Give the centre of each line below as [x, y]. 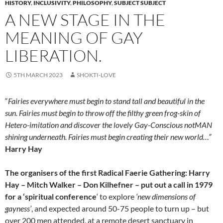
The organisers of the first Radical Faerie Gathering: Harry [108, 173]
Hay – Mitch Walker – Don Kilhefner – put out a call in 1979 [109, 185]
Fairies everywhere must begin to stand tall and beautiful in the [106, 101]
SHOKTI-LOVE [96, 75]
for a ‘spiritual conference [51, 197]
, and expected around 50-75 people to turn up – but [120, 209]
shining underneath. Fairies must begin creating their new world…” [108, 137]
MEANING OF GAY [74, 38]
